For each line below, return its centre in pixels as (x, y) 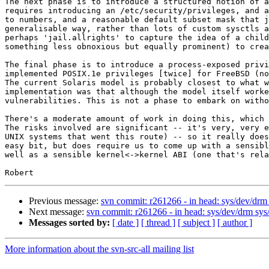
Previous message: (65, 201)
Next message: (58, 212)
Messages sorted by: (69, 223)
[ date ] (125, 223)
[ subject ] (196, 223)
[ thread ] (158, 223)
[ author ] (235, 223)
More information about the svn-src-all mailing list (99, 249)
